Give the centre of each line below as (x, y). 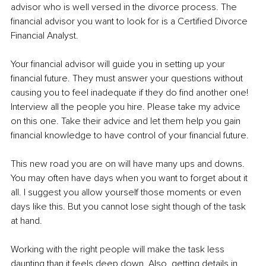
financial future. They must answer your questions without (128, 79)
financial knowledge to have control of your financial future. (130, 136)
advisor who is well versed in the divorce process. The (125, 7)
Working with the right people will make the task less (119, 250)
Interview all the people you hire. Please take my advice (127, 107)
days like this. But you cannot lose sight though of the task (129, 207)
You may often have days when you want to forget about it (130, 178)
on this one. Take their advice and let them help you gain (127, 121)
